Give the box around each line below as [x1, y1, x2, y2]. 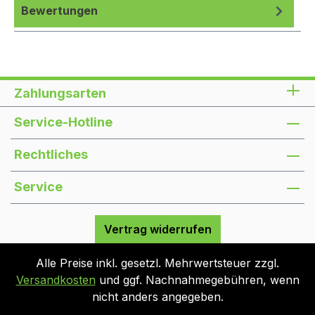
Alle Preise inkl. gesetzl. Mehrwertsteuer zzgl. [36, 256, 279, 270]
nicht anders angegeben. [91, 290, 224, 304]
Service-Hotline [14, 115, 112, 129]
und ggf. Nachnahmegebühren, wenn [95, 273, 300, 287]
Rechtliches [14, 147, 88, 162]
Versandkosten [15, 273, 96, 287]
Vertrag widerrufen [103, 222, 212, 236]
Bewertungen [21, 4, 98, 18]
